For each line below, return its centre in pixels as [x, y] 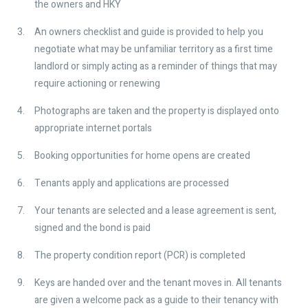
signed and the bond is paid [92, 228]
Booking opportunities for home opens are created [142, 155]
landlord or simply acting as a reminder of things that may [156, 66]
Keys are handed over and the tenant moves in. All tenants [158, 283]
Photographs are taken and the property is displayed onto [157, 111]
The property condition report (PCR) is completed [140, 255]
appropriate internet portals [93, 128]
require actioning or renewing [97, 83]
